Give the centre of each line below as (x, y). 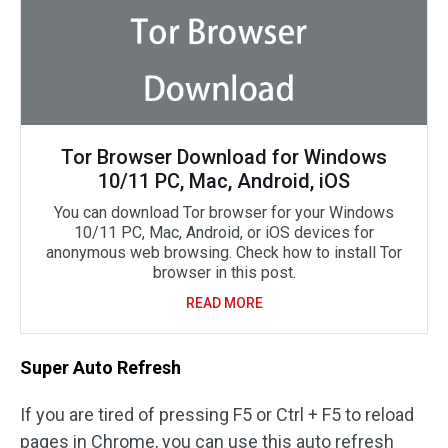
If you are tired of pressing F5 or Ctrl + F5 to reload (217, 414)
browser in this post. (224, 272)
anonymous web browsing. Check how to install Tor (224, 252)
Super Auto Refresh (100, 367)
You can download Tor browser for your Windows (224, 212)
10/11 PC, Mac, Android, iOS (224, 181)
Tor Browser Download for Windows (224, 157)
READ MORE (224, 303)
